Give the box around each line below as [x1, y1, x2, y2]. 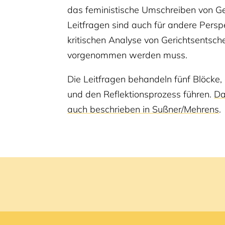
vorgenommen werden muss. [67, 49, 188, 61]
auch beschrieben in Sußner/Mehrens [67, 103, 219, 115]
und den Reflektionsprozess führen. [67, 88, 214, 100]
